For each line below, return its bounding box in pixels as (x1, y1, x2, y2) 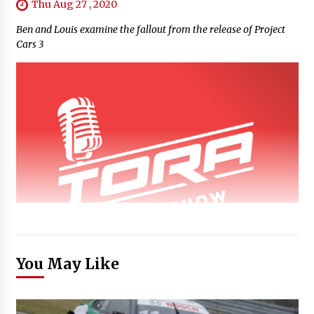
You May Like (15, 254, 119, 274)
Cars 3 (15, 38, 43, 51)
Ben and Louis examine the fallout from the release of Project (15, 23, 285, 36)
